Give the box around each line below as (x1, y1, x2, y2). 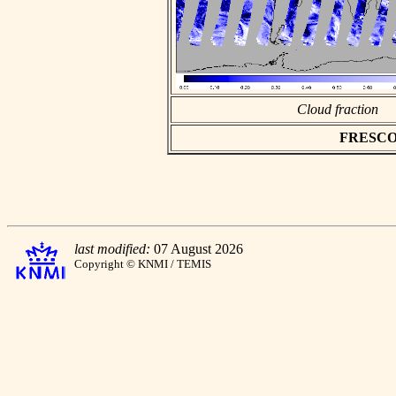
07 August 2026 (150, 241, 243, 256)
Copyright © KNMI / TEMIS (74, 257, 211, 270)
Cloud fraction (296, 101, 378, 117)
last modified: (74, 241, 150, 256)
